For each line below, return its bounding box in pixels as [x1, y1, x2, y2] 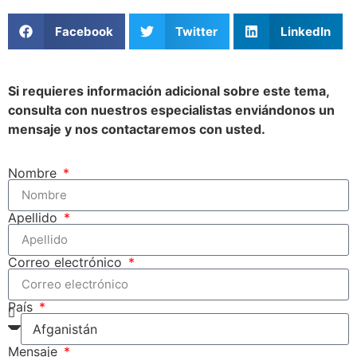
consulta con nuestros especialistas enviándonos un [8, 102, 335, 119]
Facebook [54, 23, 113, 39]
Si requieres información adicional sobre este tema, [8, 83, 329, 100]
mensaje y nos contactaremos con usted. [8, 121, 265, 138]
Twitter [175, 23, 218, 39]
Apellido [8, 209, 61, 226]
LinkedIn [280, 23, 331, 39]
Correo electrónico [8, 253, 126, 270]
